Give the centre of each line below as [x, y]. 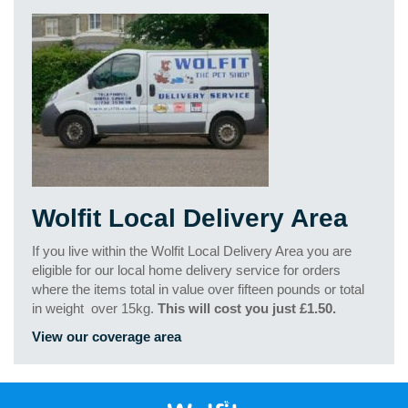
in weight [58, 309]
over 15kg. [122, 309]
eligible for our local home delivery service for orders [186, 270]
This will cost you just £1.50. [245, 309]
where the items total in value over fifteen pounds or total [198, 290]
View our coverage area [107, 337]
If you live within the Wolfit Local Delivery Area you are [192, 251]
